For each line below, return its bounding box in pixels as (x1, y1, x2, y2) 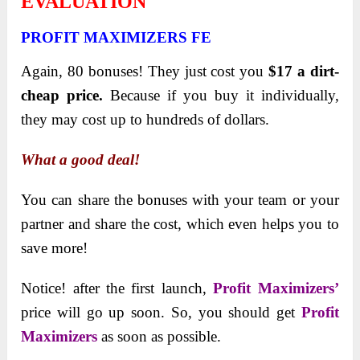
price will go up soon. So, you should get (21, 304, 301, 321)
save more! (21, 239, 88, 257)
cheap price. (21, 87, 104, 104)
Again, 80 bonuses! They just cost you (21, 63, 269, 80)
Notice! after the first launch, (21, 280, 214, 297)
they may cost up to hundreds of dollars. (21, 111, 270, 129)
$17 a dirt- (268, 63, 339, 80)
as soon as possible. (97, 328, 222, 346)
